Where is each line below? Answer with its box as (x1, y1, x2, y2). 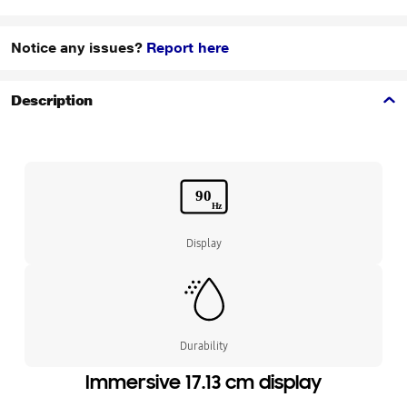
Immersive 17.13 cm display (84, 371, 322, 394)
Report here (146, 39, 229, 56)
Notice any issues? (11, 39, 147, 56)
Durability (179, 338, 228, 353)
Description (11, 92, 93, 109)
